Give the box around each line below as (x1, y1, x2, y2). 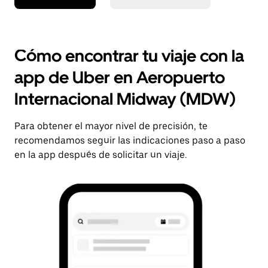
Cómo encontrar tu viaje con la (14, 45, 244, 66)
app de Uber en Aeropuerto (14, 66, 225, 87)
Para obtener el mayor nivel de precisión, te (14, 120, 208, 132)
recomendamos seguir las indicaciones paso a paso (14, 134, 245, 146)
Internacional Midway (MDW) (14, 88, 236, 109)
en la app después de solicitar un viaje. (14, 148, 187, 160)
